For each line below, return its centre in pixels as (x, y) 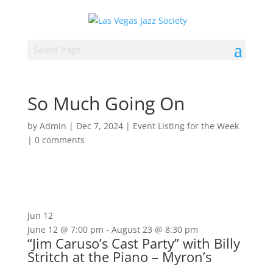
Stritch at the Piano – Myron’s (119, 257)
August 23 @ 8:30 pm (154, 229)
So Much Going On (106, 103)
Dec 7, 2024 (99, 126)
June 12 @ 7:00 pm (65, 229)
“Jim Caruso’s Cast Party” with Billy (133, 243)
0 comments (59, 140)
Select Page (57, 49)
